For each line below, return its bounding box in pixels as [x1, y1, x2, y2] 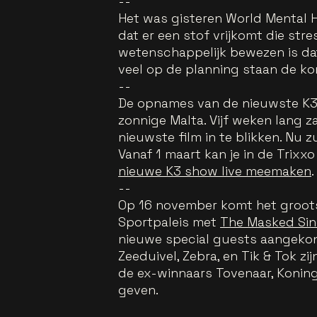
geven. [118, 281, 158, 298]
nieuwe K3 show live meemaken [118, 162, 311, 179]
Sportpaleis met [118, 213, 220, 230]
